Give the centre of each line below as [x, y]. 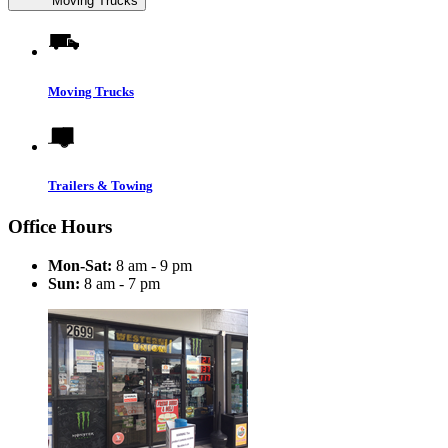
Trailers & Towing [100, 185]
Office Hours [60, 227]
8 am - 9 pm [152, 265]
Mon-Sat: [80, 265]
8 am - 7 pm [120, 283]
